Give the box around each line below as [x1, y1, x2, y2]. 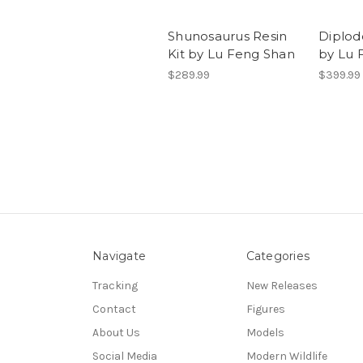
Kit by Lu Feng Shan [168, 46, 295, 62]
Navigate [92, 249, 146, 264]
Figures [246, 302, 285, 317]
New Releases [246, 279, 318, 293]
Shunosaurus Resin [168, 28, 288, 45]
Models [246, 326, 284, 340]
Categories [246, 249, 310, 264]
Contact [92, 302, 136, 317]
